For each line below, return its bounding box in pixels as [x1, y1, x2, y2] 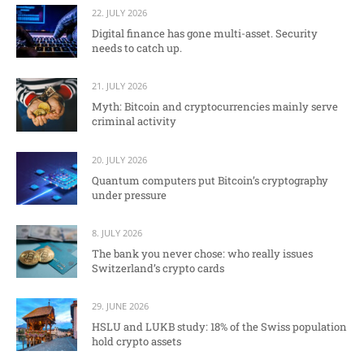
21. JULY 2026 [92, 80, 147, 93]
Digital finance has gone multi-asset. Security [92, 26, 318, 41]
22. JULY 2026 [92, 6, 147, 19]
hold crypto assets [92, 334, 181, 349]
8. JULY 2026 [92, 226, 142, 239]
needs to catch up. [92, 41, 182, 56]
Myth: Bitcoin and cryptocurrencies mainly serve [92, 99, 338, 115]
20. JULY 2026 [92, 153, 147, 166]
